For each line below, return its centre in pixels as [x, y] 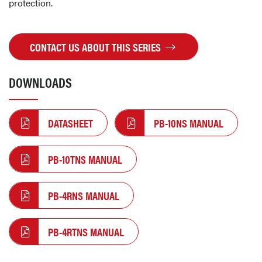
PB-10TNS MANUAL [85, 159]
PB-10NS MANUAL [189, 123]
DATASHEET [70, 123]
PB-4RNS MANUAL [84, 195]
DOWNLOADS [40, 82]
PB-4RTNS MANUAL [86, 232]
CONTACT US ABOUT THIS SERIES [97, 47]
